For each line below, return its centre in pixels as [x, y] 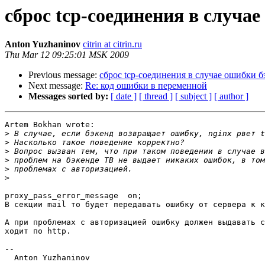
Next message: [57, 86]
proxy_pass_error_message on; [73, 196]
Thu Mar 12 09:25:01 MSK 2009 [67, 55]
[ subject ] [193, 96]
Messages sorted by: [68, 96]
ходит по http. [38, 231]
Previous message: [64, 75]
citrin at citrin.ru [112, 44]
